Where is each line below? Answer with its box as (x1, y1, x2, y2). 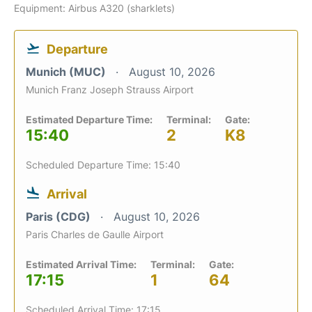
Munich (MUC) (26, 64, 109, 79)
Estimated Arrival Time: (26, 258, 136, 270)
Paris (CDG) (26, 209, 93, 224)
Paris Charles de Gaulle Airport (26, 228, 164, 240)
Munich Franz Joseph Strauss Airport (26, 83, 194, 95)
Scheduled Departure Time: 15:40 (26, 158, 180, 171)
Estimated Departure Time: (26, 113, 153, 125)
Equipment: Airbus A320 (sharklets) (14, 1, 175, 14)
